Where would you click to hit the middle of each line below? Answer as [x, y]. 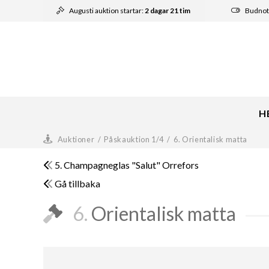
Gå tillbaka [77, 183]
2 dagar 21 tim [168, 11]
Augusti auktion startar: [107, 11]
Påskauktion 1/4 [134, 139]
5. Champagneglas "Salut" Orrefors [127, 165]
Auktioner [76, 139]
